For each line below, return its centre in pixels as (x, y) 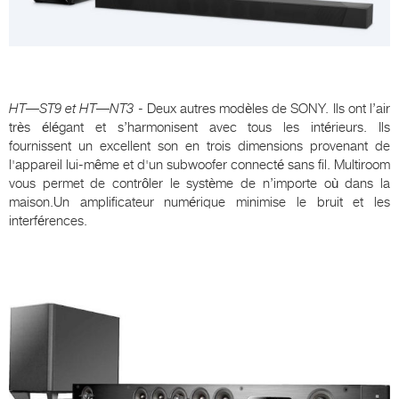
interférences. (48, 220)
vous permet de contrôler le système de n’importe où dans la (199, 183)
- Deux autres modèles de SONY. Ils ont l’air (262, 108)
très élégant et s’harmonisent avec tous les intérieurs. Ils (199, 127)
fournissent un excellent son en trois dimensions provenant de (199, 146)
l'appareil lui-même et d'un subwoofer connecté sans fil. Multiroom (199, 164)
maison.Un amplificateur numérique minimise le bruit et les (199, 202)
